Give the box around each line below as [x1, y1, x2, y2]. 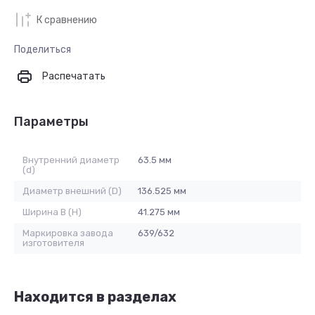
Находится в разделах [14, 288, 176, 306]
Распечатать [42, 70, 105, 83]
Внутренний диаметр [22, 155, 120, 166]
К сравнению [37, 13, 97, 26]
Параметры [14, 114, 89, 130]
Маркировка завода [22, 228, 113, 239]
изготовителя [22, 238, 84, 249]
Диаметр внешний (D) [22, 186, 122, 197]
